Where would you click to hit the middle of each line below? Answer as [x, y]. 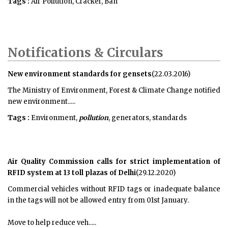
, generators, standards [148, 118]
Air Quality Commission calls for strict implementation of [114, 162]
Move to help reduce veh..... [52, 223]
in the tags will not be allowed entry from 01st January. [98, 200]
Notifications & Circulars [85, 53]
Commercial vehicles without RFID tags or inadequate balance [114, 189]
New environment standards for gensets [80, 74]
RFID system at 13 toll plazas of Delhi [72, 173]
